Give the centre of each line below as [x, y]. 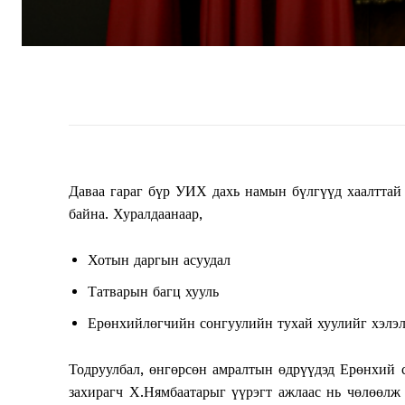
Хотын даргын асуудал [159, 260]
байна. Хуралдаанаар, [136, 214]
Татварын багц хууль [153, 292]
